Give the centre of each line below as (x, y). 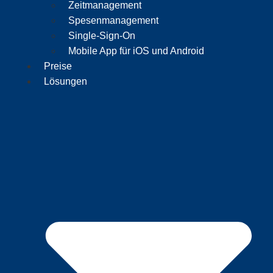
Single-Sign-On (102, 35)
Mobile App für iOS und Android (136, 51)
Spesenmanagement (114, 20)
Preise (58, 66)
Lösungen (66, 81)
